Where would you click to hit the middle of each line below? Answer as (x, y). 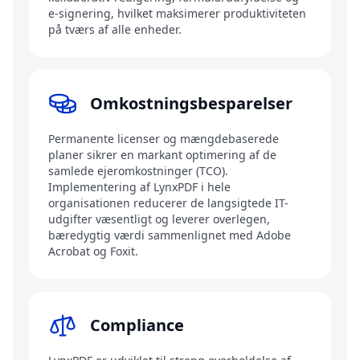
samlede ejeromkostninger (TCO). (138, 171)
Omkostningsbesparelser (191, 104)
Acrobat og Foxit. (93, 252)
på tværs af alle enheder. (115, 30)
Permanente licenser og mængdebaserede (164, 139)
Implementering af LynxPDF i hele (139, 187)
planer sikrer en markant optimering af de (162, 155)
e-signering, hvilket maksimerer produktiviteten (177, 14)
